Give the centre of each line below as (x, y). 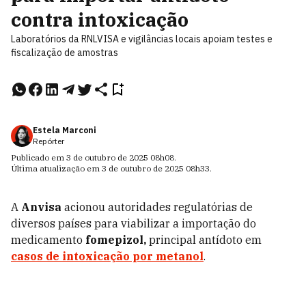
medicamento (48, 240)
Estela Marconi (65, 130)
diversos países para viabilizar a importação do (134, 223)
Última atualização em (56, 168)
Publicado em (39, 157)
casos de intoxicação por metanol (107, 256)
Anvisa (41, 207)
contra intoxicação (100, 19)
